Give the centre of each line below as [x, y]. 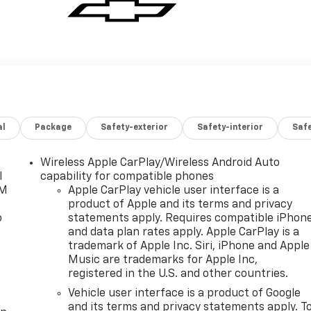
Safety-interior [230, 127]
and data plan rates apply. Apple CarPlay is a [184, 232]
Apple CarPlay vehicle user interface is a [174, 191]
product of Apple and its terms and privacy [180, 204]
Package [53, 127]
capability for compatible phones [127, 177]
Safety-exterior [135, 127]
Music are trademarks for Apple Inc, [163, 260]
